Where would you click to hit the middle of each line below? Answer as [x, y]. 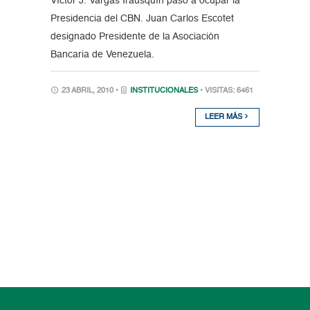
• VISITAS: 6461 [226, 91]
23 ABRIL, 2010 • [90, 91]
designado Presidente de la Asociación [135, 37]
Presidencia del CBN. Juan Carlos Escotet [142, 19]
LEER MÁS [225, 118]
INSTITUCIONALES [164, 91]
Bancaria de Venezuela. [102, 55]
